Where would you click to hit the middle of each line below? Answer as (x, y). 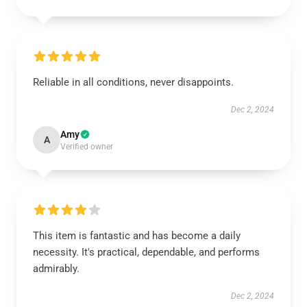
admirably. (56, 269)
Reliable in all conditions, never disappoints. (133, 82)
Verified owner (87, 147)
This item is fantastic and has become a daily (137, 236)
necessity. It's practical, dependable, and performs (146, 252)
